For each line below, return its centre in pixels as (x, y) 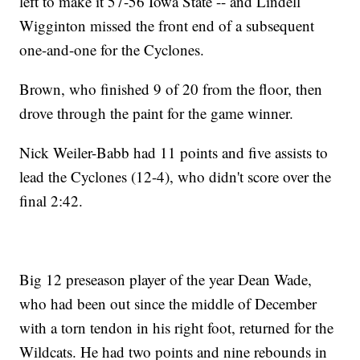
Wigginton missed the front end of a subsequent (167, 26)
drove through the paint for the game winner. (157, 113)
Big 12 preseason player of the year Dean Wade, (166, 280)
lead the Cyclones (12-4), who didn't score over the (176, 177)
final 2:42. (51, 201)
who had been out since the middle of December (168, 304)
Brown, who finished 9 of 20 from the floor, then (171, 89)
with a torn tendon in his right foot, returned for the (177, 328)
